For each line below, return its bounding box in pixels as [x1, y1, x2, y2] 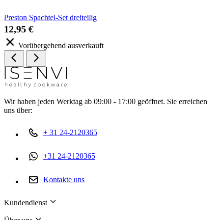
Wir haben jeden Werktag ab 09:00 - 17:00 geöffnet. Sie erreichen [4, 97, 207, 106]
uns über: [4, 106, 32, 114]
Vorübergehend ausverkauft [18, 41, 104, 50]
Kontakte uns [43, 175, 84, 184]
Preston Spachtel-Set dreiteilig [4, 13, 97, 22]
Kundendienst [4, 198, 49, 207]
